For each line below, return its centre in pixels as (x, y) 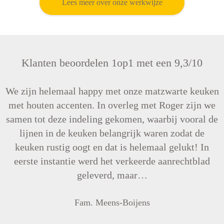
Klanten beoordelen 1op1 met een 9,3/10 (112, 63)
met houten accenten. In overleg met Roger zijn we (112, 105)
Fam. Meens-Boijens (112, 202)
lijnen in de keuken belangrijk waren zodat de (112, 133)
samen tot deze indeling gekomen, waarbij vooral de (112, 119)
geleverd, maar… (112, 175)
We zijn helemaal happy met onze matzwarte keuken (112, 91)
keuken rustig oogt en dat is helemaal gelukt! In (112, 147)
